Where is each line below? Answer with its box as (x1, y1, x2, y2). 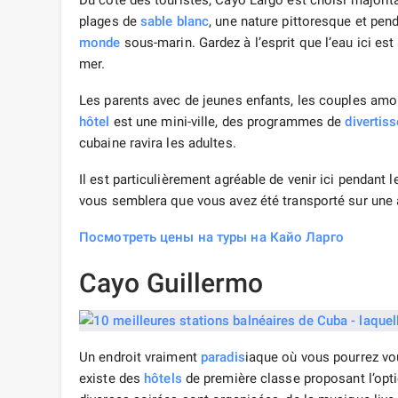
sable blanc (140, 13, 210, 30)
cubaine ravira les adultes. (79, 135, 236, 152)
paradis (201, 349, 245, 366)
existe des (79, 370, 145, 387)
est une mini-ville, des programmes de (109, 114, 346, 131)
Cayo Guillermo (79, 267, 264, 299)
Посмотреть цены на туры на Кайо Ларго (79, 229, 344, 246)
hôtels (144, 370, 182, 387)
